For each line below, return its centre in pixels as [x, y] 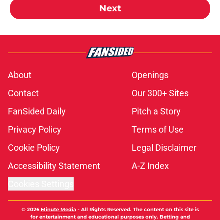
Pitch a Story [156, 111]
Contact [23, 93]
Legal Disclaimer [164, 148]
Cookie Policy [34, 148]
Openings [150, 75]
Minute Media [58, 210]
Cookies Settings [41, 184]
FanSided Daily [37, 111]
